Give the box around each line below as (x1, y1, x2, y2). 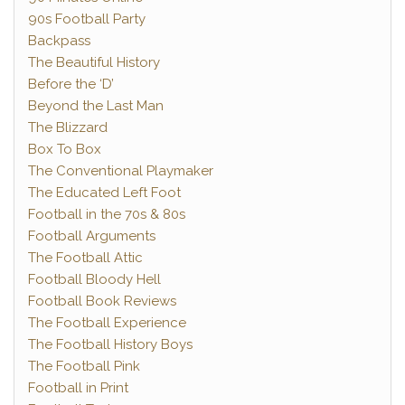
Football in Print (28, 380, 128, 396)
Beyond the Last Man (28, 98, 164, 114)
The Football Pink (28, 358, 140, 374)
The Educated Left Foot (28, 184, 181, 201)
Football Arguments (28, 228, 155, 244)
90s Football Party (28, 11, 146, 27)
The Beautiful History (28, 54, 160, 71)
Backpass (28, 33, 90, 49)
